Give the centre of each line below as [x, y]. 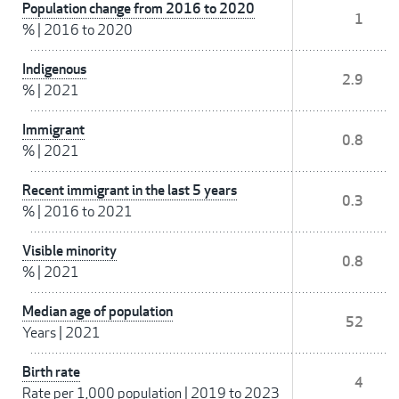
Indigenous [54, 69]
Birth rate [51, 372]
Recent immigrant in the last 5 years [130, 191]
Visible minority [69, 251]
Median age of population [98, 312]
